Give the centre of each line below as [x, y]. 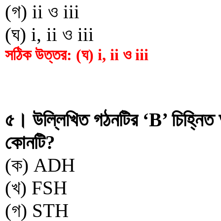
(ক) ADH [40, 165]
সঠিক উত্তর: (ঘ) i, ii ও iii [77, 55]
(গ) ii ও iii [42, 12]
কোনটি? [30, 142]
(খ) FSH [36, 188]
